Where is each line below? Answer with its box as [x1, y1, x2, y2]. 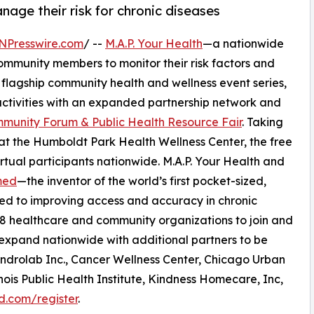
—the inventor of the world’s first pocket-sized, [17, 174, 266, 189]
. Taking [242, 115, 283, 130]
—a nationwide [203, 36, 284, 51]
